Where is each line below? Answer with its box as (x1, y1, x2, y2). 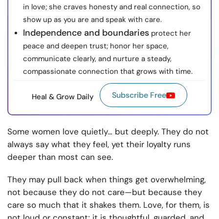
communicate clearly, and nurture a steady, (23, 54, 172, 64)
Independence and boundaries (23, 27, 149, 39)
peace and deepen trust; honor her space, (23, 41, 169, 51)
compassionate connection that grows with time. (23, 66, 193, 77)
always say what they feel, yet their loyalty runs (7, 139, 191, 150)
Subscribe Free (112, 90, 166, 101)
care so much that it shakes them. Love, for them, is (7, 199, 210, 211)
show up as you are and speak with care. (23, 15, 162, 25)
